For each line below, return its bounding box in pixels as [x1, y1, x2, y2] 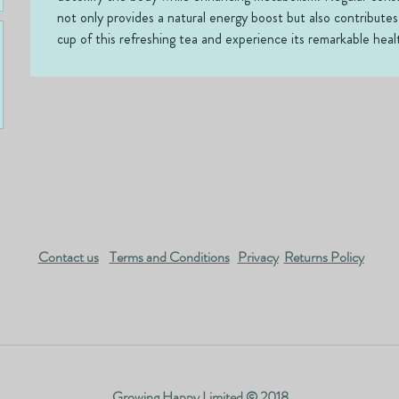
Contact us [37, 247, 99, 267]
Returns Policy [283, 247, 364, 267]
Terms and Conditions [109, 247, 230, 267]
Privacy [237, 247, 279, 267]
